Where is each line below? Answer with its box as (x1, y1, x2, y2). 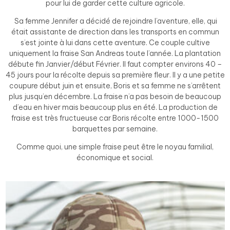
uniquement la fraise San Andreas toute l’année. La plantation (9, 49, 221, 58)
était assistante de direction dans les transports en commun (11, 27, 219, 36)
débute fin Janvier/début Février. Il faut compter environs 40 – (8, 60, 222, 69)
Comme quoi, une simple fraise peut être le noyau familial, (16, 142, 214, 151)
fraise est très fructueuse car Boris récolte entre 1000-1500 (11, 113, 219, 123)
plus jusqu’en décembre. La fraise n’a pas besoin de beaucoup (9, 92, 221, 101)
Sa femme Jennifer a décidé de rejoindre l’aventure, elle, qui (13, 16, 217, 26)
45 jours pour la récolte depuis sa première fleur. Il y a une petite (5, 70, 225, 80)
